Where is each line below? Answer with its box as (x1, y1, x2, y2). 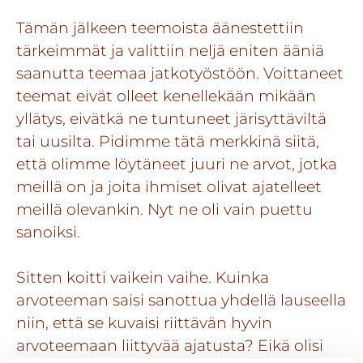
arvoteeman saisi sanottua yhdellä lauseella (16, 290, 346, 310)
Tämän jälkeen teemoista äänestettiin (16, 17, 304, 37)
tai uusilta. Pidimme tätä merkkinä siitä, (16, 130, 319, 151)
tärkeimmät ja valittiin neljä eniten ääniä (16, 40, 324, 60)
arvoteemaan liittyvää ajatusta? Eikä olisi (16, 335, 323, 356)
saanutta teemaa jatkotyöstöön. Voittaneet (16, 62, 344, 83)
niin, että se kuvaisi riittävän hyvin (16, 313, 272, 333)
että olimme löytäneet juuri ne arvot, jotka (16, 153, 337, 173)
